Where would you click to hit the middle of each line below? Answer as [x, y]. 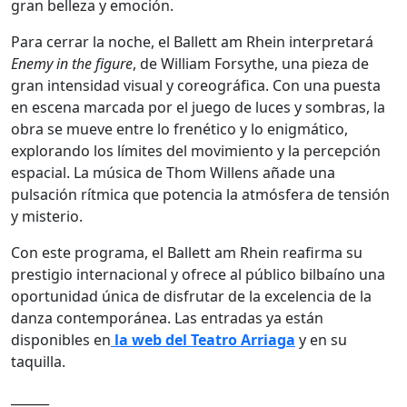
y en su [321, 339]
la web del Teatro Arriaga [203, 339]
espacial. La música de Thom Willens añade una [173, 172]
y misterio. [47, 216]
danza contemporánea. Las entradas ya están [167, 318]
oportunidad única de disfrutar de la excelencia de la [191, 296]
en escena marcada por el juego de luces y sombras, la [198, 107]
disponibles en [61, 339]
